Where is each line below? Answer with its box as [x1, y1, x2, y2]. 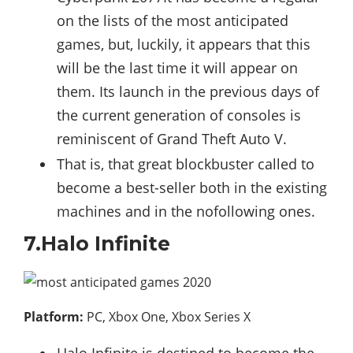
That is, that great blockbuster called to [57, 154, 314, 173]
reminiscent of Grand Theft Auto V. [57, 128, 287, 148]
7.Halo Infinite [24, 231, 170, 255]
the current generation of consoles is [57, 105, 301, 124]
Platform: [24, 307, 84, 325]
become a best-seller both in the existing [57, 177, 327, 197]
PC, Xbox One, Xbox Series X [84, 307, 251, 325]
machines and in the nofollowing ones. [57, 201, 315, 221]
